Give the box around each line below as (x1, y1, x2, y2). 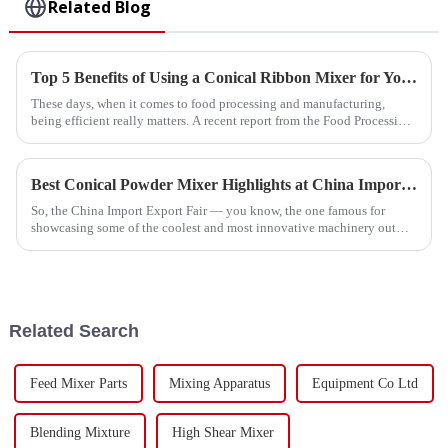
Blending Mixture (29, 424, 130, 440)
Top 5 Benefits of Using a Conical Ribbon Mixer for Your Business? (400, 69, 417, 86)
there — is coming (30, 237, 130, 252)
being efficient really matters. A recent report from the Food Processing (30, 113, 412, 128)
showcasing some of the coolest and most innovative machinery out (30, 220, 396, 235)
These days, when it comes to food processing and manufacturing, (30, 96, 385, 111)
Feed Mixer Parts (29, 375, 127, 391)
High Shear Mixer (171, 424, 274, 440)
